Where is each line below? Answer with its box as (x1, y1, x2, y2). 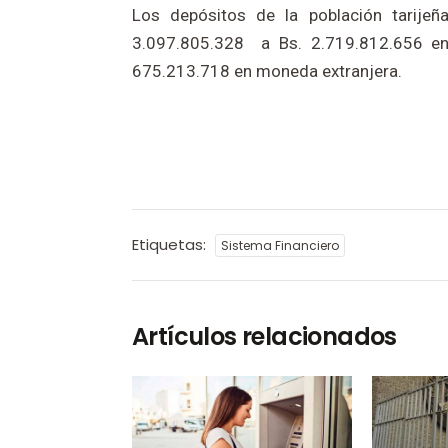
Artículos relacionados (132, 320, 397, 353)
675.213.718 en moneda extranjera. (132, 61, 402, 81)
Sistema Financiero (221, 237, 339, 254)
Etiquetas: (132, 234, 210, 255)
